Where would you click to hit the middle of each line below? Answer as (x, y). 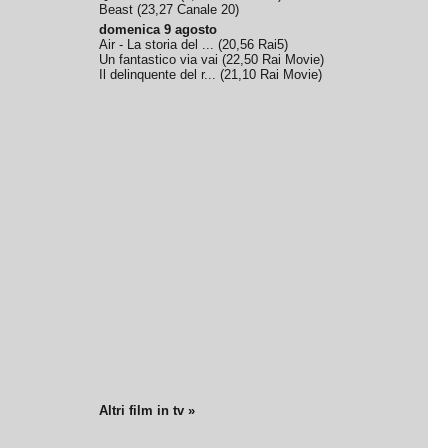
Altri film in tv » (147, 410)
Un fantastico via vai (159, 59)
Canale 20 (206, 9)
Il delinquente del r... (158, 74)
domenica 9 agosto (158, 29)
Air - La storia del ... (157, 44)
